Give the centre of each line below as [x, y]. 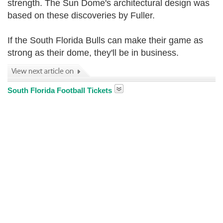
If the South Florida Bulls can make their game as [105, 40]
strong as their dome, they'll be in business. [93, 53]
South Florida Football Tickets [60, 90]
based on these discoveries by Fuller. [81, 15]
